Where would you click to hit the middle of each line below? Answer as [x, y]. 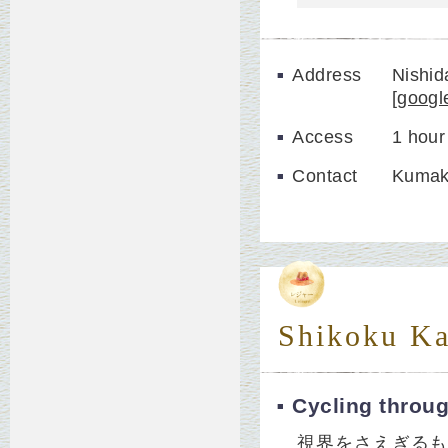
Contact [325, 176]
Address [327, 75]
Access [323, 137]
